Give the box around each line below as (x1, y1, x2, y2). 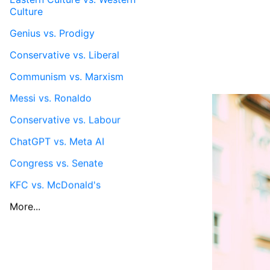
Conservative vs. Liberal (10, 48, 119, 61)
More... (10, 200, 40, 213)
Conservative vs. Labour (10, 113, 121, 126)
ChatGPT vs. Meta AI (10, 135, 104, 148)
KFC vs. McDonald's (10, 178, 101, 191)
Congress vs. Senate (10, 157, 103, 169)
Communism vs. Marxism (10, 70, 124, 83)
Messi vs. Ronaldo (10, 92, 92, 104)
